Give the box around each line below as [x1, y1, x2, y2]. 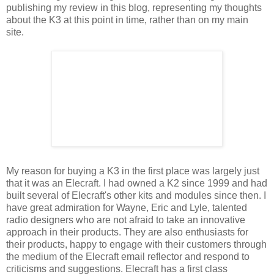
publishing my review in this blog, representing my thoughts [6, 2, 262, 13]
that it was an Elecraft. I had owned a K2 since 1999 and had [6, 177, 267, 188]
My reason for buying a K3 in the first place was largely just [6, 165, 259, 176]
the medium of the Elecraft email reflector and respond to [6, 251, 250, 262]
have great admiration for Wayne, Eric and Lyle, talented [6, 202, 247, 213]
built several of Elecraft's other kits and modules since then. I [6, 190, 266, 201]
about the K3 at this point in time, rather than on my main [6, 14, 248, 25]
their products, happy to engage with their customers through [6, 239, 267, 250]
